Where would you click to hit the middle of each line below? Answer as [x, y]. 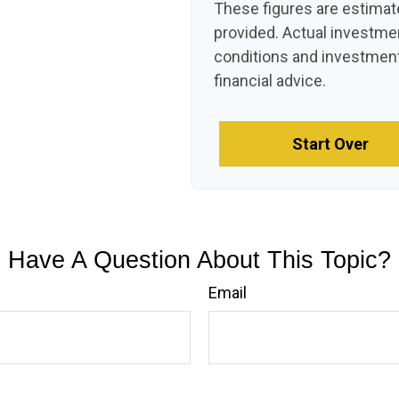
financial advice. [270, 81]
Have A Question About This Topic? [199, 260]
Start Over [330, 144]
